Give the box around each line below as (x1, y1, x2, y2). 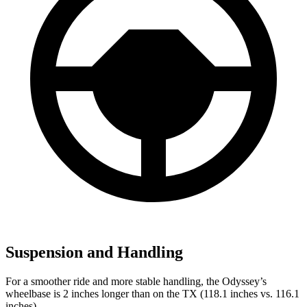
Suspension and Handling (5, 243, 183, 262)
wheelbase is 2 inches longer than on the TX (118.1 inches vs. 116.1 (5, 288, 299, 300)
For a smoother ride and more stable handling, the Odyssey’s (5, 275, 267, 288)
